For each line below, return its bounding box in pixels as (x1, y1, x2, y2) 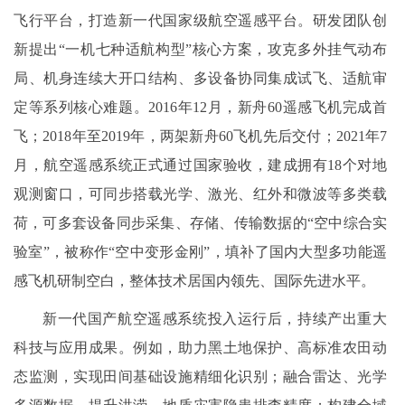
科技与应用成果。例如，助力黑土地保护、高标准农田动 (14, 340, 387, 356)
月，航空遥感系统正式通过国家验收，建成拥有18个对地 (14, 157, 387, 174)
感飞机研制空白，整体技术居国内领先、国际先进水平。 (14, 273, 375, 289)
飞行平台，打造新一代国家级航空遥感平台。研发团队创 (14, 13, 387, 29)
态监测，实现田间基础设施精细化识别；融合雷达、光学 (14, 369, 387, 385)
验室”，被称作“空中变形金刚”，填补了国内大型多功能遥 (14, 244, 387, 260)
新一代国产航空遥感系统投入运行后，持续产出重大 (42, 311, 387, 327)
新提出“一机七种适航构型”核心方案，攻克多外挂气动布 (14, 42, 387, 58)
